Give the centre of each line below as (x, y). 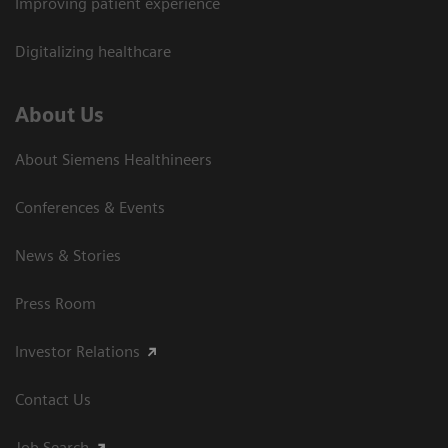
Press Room (55, 304)
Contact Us (53, 400)
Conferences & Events (90, 208)
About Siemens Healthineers (113, 160)
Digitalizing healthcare (93, 52)
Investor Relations (77, 352)
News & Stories (68, 256)
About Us (59, 115)
